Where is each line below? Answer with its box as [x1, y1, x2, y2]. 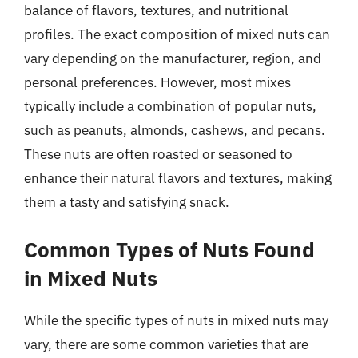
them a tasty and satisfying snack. [24, 193, 229, 211]
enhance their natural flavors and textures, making [24, 169, 332, 187]
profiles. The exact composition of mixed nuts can [24, 26, 330, 43]
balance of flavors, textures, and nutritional [24, 2, 288, 19]
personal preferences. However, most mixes [24, 74, 291, 91]
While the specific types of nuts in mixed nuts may [24, 311, 328, 329]
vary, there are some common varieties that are [24, 335, 308, 353]
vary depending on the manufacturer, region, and [24, 50, 321, 67]
